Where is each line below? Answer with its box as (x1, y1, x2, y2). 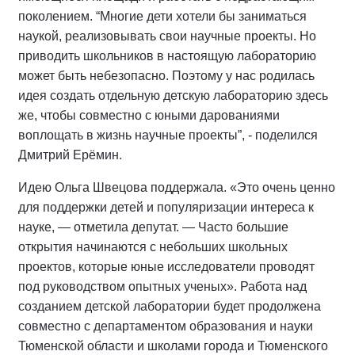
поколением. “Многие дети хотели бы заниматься (18, 10, 307, 23)
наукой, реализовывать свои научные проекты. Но (18, 29, 316, 43)
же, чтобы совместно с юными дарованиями (18, 109, 280, 122)
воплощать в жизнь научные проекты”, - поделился (18, 128, 318, 142)
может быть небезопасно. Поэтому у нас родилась (18, 69, 315, 82)
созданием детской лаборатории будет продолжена (18, 300, 321, 313)
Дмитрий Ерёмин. (18, 148, 128, 162)
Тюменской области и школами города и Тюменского (18, 339, 328, 353)
